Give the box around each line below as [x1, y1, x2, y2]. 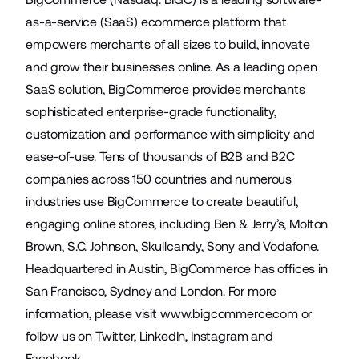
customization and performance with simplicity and [26, 127, 316, 142]
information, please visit [26, 306, 160, 321]
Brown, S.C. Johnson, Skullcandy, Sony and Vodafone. [26, 239, 319, 254]
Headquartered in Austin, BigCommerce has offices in [26, 261, 328, 276]
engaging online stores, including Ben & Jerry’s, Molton [26, 216, 329, 232]
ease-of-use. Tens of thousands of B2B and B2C [26, 149, 295, 164]
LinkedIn [139, 329, 186, 344]
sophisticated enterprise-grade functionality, [26, 104, 276, 119]
